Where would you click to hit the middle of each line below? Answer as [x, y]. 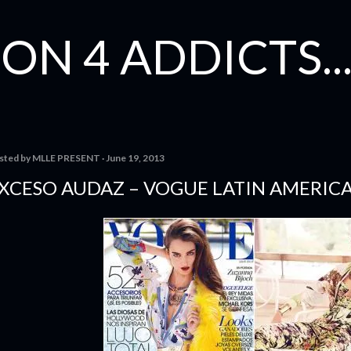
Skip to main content [175, 20]
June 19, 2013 [135, 158]
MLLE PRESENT [66, 158]
